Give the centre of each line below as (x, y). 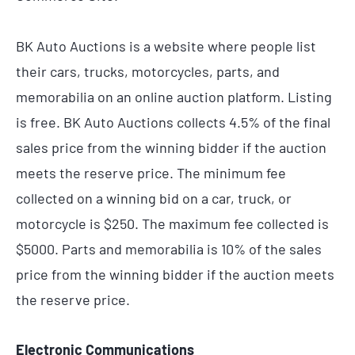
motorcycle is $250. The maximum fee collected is (172, 223)
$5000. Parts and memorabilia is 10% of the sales (169, 248)
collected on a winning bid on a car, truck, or (154, 198)
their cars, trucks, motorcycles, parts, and (148, 71)
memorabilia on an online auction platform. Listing (174, 96)
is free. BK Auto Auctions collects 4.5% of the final (173, 122)
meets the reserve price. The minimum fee (151, 172)
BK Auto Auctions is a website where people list (166, 46)
